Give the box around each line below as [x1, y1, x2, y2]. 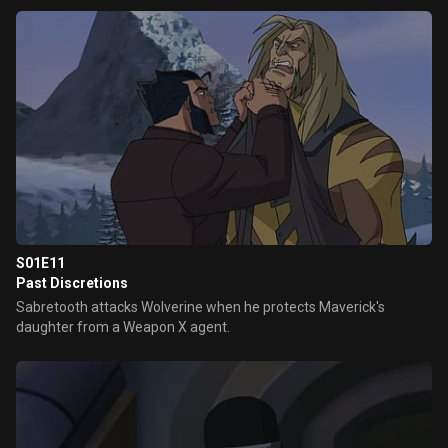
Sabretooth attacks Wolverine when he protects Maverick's [16, 299, 385, 315]
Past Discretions [16, 275, 128, 291]
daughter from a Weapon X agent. [16, 319, 230, 335]
